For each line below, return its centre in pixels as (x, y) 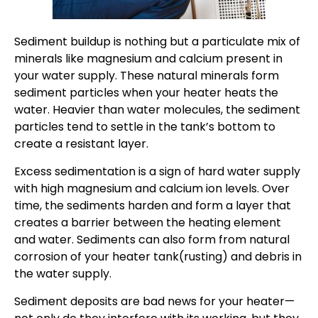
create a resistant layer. (81, 144)
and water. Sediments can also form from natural (152, 240)
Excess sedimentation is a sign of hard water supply (157, 172)
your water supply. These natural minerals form (147, 76)
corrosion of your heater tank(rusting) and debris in (158, 257)
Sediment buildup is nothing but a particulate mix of (157, 42)
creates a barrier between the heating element (148, 223)
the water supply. (64, 274)
